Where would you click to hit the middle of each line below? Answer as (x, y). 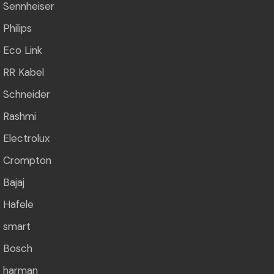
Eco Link (23, 50)
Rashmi (20, 116)
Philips (17, 28)
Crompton (27, 160)
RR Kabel (24, 72)
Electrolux (26, 138)
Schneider (27, 94)
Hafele (18, 204)
